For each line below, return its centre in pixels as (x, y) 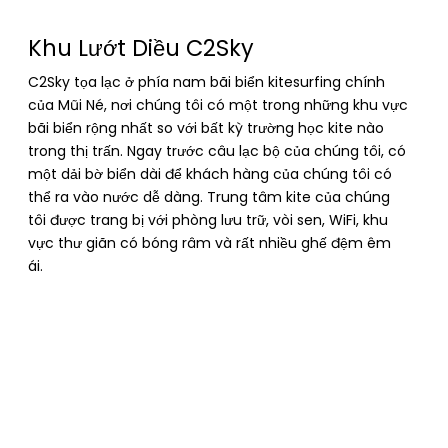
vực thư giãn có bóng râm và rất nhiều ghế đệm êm (209, 243)
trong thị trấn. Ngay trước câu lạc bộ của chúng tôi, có (217, 151)
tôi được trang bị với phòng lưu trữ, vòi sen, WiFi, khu (208, 220)
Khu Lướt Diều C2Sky (141, 48)
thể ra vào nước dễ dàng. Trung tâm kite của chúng (209, 197)
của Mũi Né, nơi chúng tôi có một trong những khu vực (218, 105)
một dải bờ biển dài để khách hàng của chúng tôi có (210, 174)
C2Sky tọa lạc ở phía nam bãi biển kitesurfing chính (206, 82)
